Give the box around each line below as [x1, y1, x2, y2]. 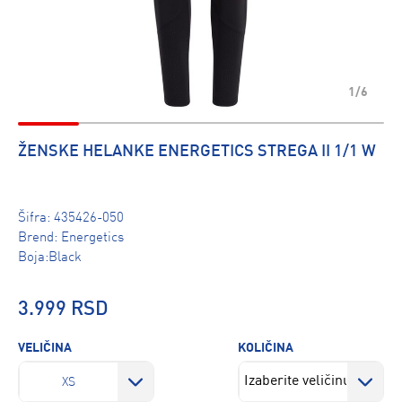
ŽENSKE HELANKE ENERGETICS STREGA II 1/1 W [18, 144, 376, 160]
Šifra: [18, 212, 54, 225]
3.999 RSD [18, 300, 109, 319]
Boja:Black [18, 251, 82, 265]
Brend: [18, 232, 61, 245]
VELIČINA [18, 342, 72, 354]
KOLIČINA [237, 342, 293, 354]
